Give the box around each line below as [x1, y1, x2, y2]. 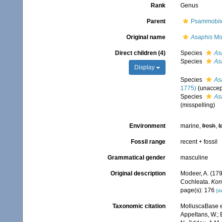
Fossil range [130, 138, 166, 145]
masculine [180, 154, 208, 161]
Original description [110, 170, 166, 177]
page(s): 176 [180, 187, 216, 194]
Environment [129, 122, 166, 129]
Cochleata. [180, 178, 211, 185]
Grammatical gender [107, 154, 166, 161]
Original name [126, 34, 166, 41]
